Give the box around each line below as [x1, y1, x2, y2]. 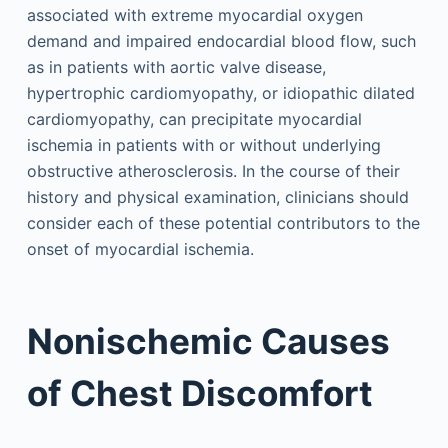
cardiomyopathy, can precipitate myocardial [26, 109, 362, 129]
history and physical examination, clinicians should [26, 187, 409, 207]
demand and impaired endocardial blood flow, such [26, 31, 416, 51]
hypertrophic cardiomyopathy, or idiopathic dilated [26, 83, 415, 103]
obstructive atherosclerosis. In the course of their [26, 161, 400, 181]
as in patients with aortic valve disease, [26, 57, 326, 77]
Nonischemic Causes [26, 319, 390, 362]
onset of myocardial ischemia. [26, 239, 254, 259]
